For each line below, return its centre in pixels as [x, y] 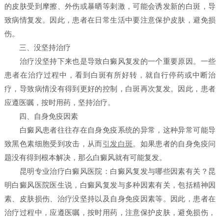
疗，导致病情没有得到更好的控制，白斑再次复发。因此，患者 [110, 89]
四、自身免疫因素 [41, 117]
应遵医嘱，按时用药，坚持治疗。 [60, 103]
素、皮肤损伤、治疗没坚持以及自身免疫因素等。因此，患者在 [110, 199]
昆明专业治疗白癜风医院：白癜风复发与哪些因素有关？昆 [110, 172]
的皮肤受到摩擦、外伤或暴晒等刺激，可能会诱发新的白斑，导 [110, 7]
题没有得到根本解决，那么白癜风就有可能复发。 [86, 158]
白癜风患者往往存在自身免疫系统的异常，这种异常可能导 [110, 130]
